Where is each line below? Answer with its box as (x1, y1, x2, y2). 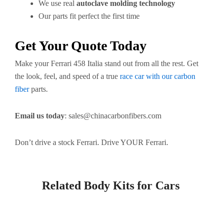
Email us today (15, 111, 65, 120)
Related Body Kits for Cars (41, 179, 180, 192)
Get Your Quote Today (15, 38, 147, 54)
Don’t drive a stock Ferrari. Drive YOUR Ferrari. (15, 138, 168, 147)
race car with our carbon (120, 72, 195, 81)
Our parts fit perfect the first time (38, 12, 140, 21)
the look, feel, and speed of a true (15, 72, 120, 81)
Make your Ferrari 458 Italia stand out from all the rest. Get (15, 59, 198, 68)
